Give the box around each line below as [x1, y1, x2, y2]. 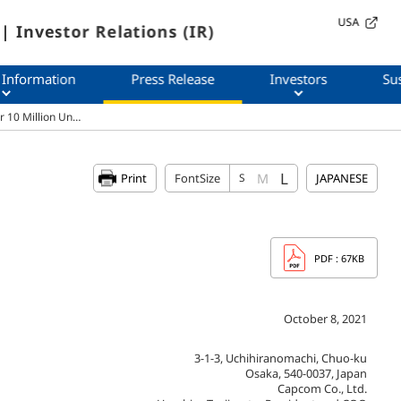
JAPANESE [316, 170, 368, 186]
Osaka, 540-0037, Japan [245, 365, 367, 382]
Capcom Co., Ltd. [277, 380, 367, 397]
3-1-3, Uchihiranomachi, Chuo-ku [194, 350, 367, 367]
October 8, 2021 [284, 311, 367, 328]
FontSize [175, 170, 220, 186]
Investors [269, 69, 328, 88]
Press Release [131, 69, 215, 88]
